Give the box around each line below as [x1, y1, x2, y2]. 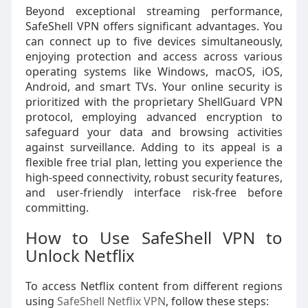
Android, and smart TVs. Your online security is [25, 79, 283, 94]
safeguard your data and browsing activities [25, 124, 283, 140]
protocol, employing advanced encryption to [25, 109, 283, 124]
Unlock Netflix [25, 244, 135, 267]
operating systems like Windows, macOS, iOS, [25, 64, 283, 79]
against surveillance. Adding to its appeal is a [25, 140, 283, 155]
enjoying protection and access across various [25, 49, 283, 64]
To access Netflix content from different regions [25, 278, 283, 294]
